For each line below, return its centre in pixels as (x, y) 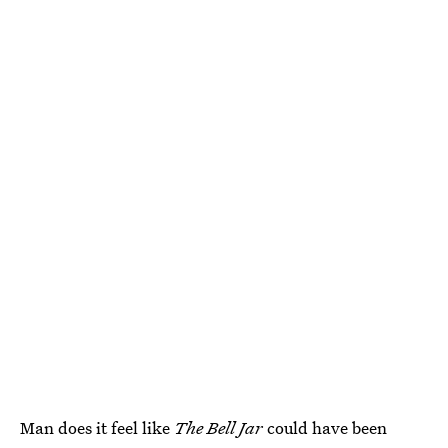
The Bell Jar (220, 427)
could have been (327, 427)
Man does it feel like (97, 427)
